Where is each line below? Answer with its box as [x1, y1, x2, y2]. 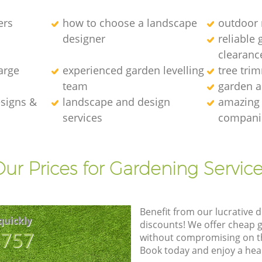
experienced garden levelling [62, 63, 204, 77]
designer [62, 31, 105, 46]
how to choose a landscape [62, 15, 197, 30]
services [62, 110, 102, 125]
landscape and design [62, 94, 170, 109]
